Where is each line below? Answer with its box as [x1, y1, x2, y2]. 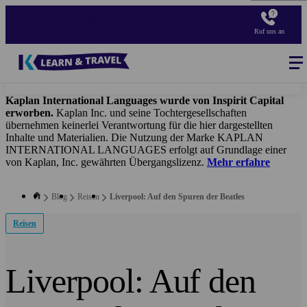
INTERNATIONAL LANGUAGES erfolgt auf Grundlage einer [5, 144, 286, 156]
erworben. [5, 107, 53, 119]
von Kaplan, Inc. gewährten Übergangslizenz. [5, 156, 207, 168]
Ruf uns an [254, 27, 284, 35]
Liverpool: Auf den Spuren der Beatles [110, 192, 245, 201]
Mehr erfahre [207, 156, 270, 168]
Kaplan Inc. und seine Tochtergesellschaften [53, 107, 247, 119]
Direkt [5, 5, 33, 17]
